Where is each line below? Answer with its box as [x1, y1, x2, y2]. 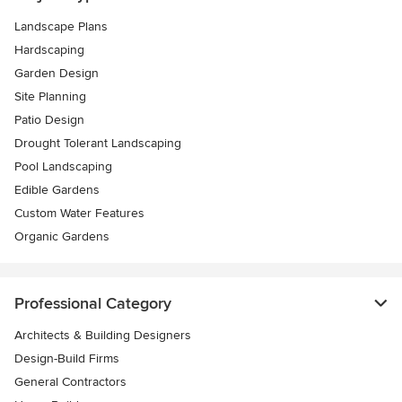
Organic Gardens [14, 229, 109, 245]
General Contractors [14, 374, 127, 390]
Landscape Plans [14, 19, 108, 35]
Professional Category [14, 293, 171, 314]
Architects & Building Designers [14, 328, 191, 344]
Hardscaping [14, 42, 84, 58]
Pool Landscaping [14, 159, 112, 175]
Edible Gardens [14, 182, 100, 198]
